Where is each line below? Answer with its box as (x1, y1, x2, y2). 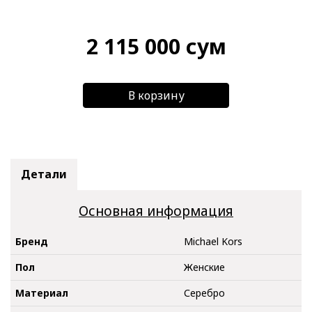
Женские (184, 260, 225, 274)
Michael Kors (184, 234, 242, 248)
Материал (15, 286, 68, 299)
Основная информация (79, 202, 233, 221)
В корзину (127, 87, 185, 103)
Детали (21, 166, 67, 182)
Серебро (184, 286, 225, 299)
